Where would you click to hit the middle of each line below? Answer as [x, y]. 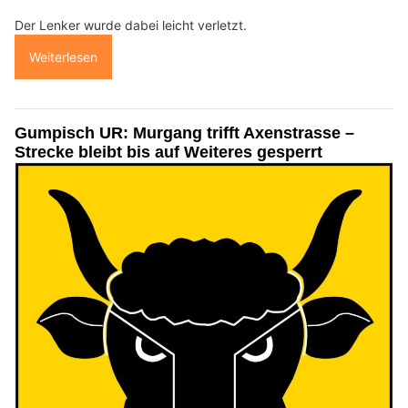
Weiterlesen [63, 56]
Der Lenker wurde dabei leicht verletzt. [131, 25]
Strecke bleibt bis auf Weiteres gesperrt [168, 152]
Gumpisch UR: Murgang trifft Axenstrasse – [184, 133]
